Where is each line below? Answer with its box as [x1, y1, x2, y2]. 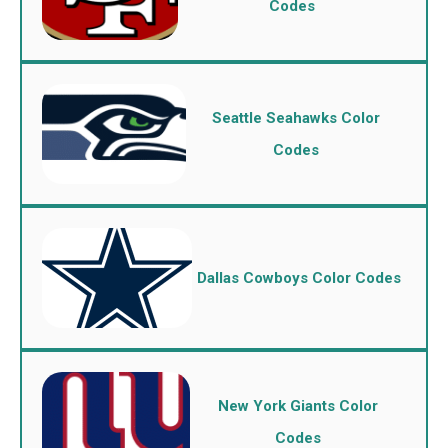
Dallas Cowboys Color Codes [197, 269, 401, 287]
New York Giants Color [217, 397, 378, 415]
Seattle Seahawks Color [212, 109, 381, 127]
